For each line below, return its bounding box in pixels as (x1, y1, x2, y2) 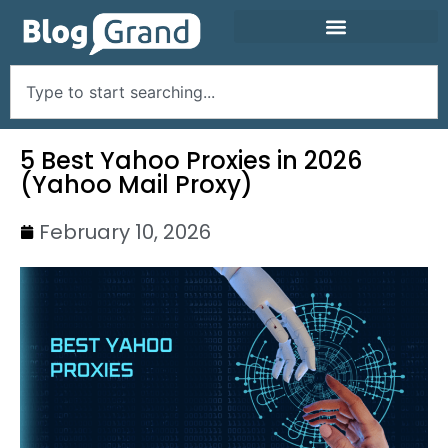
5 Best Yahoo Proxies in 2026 (20, 143, 362, 177)
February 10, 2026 (39, 217, 211, 246)
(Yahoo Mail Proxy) (20, 167, 253, 201)
